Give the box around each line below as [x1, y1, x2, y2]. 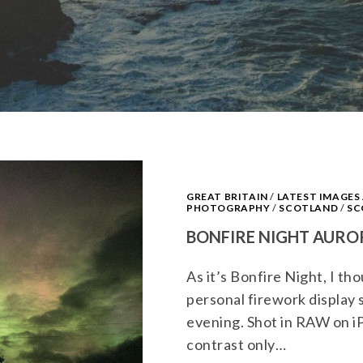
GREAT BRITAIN [186, 190, 268, 203]
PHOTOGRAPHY [186, 202, 271, 215]
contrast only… [186, 335, 286, 354]
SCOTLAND [279, 202, 339, 215]
